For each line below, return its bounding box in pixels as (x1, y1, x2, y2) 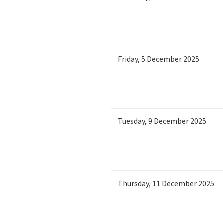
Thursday (118, 178, 149, 189)
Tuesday (118, 115, 145, 127)
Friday (118, 53, 138, 65)
